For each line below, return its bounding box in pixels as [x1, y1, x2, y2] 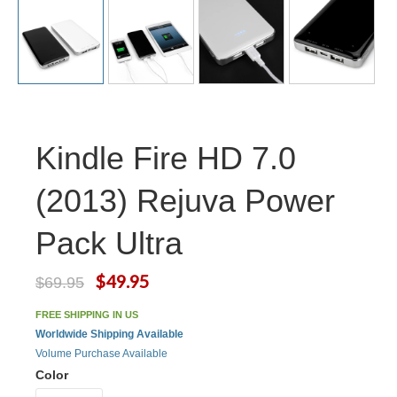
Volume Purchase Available [35, 347, 167, 360]
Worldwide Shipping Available [35, 328, 183, 340]
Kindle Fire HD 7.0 [35, 140, 296, 176]
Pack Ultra [35, 225, 183, 261]
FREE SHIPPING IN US [35, 309, 138, 320]
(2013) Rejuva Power [35, 183, 335, 219]
